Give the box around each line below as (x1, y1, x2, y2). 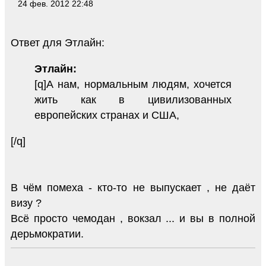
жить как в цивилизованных (34, 94, 232, 106)
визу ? (11, 197, 42, 210)
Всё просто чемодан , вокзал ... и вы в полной (11, 213, 255, 225)
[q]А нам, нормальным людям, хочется (34, 78, 232, 91)
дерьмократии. (11, 228, 84, 240)
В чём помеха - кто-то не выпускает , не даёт (11, 182, 255, 194)
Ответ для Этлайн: (11, 37, 104, 49)
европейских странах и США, (34, 109, 179, 122)
